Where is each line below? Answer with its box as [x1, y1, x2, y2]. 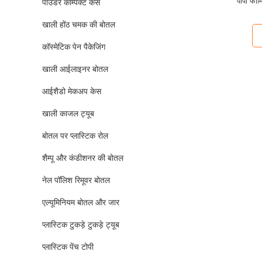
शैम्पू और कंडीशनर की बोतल [42, 153, 123, 163]
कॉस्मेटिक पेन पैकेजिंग [42, 42, 105, 51]
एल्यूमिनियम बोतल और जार [42, 198, 119, 207]
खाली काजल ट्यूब [42, 109, 94, 118]
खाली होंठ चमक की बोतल [42, 20, 115, 29]
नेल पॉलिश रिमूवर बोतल [42, 175, 110, 185]
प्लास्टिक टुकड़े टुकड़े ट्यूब [42, 220, 119, 229]
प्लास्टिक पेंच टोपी [42, 242, 94, 251]
